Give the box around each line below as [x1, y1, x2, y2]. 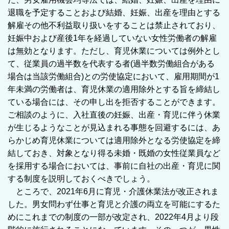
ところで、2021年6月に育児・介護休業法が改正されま [8, 187, 219, 196]
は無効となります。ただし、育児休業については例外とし [8, 46, 220, 55]
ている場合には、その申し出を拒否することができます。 [8, 97, 220, 106]
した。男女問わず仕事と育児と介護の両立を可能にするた [8, 199, 220, 209]
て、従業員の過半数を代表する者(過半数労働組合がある [8, 59, 215, 68]
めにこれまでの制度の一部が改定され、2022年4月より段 [8, 212, 219, 221]
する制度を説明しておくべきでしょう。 [8, 174, 155, 183]
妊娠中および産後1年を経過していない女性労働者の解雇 [8, 33, 217, 42]
